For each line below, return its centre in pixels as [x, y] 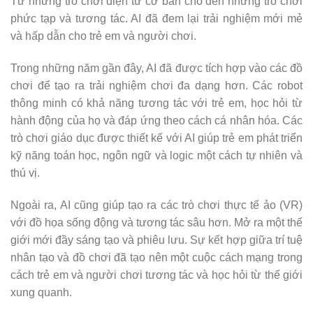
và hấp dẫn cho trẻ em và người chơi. [103, 36]
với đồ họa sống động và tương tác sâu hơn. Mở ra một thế [156, 222]
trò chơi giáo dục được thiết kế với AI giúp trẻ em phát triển [156, 138]
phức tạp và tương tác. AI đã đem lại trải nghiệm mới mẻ [156, 19]
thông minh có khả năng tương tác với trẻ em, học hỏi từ [156, 103]
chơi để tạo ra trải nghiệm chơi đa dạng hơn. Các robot [156, 85]
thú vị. [25, 173]
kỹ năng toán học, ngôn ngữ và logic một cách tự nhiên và [156, 155]
